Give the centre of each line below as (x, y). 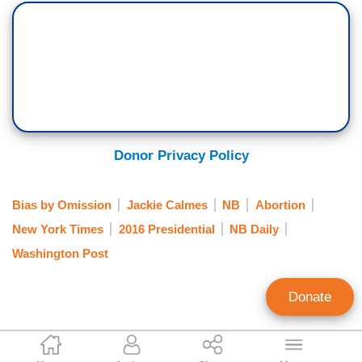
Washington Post (60, 254)
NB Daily (254, 229)
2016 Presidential (166, 229)
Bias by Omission (62, 204)
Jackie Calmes (167, 204)
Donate (310, 297)
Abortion (280, 204)
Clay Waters (141, 346)
